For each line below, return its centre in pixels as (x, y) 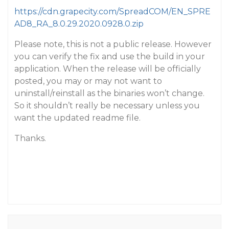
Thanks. (30, 138)
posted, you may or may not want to (88, 81)
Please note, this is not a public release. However (113, 44)
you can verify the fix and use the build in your (110, 56)
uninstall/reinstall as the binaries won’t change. (109, 93)
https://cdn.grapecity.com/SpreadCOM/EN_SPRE (112, 12)
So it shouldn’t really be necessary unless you (107, 106)
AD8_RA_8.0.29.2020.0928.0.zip (79, 24)
